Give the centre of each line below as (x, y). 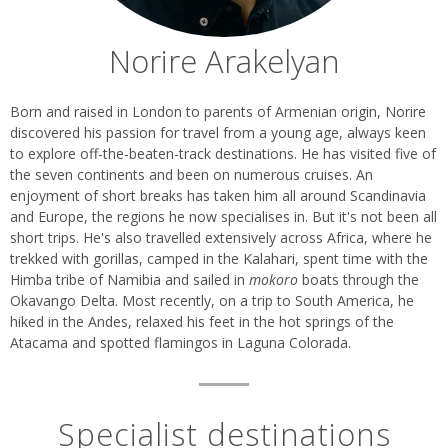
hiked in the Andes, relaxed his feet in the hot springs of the (202, 321)
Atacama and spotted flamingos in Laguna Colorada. (180, 342)
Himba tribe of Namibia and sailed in (129, 279)
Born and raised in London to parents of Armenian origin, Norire (218, 111)
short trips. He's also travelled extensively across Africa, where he (221, 237)
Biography (84, 117)
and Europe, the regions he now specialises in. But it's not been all (223, 216)
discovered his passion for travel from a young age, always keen (218, 132)
